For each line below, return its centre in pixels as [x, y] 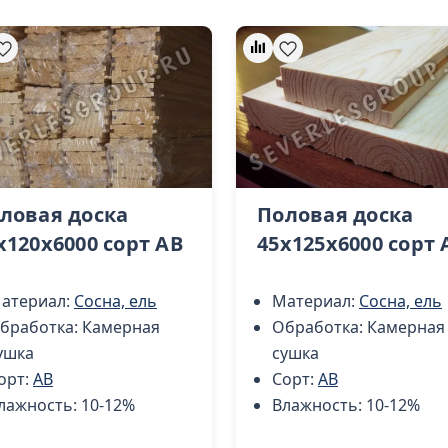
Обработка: [319, 327]
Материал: [315, 301]
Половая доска [335, 214]
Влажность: [319, 405]
